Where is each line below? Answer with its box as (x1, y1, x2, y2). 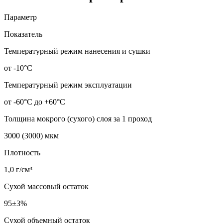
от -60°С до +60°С (4, 97, 65, 106)
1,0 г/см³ (4, 165, 32, 174)
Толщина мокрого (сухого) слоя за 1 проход (4, 114, 152, 123)
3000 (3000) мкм (4, 131, 59, 140)
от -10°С (4, 63, 32, 72)
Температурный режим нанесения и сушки (4, 46, 150, 55)
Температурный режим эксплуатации (4, 80, 132, 89)
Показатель (4, 29, 42, 38)
